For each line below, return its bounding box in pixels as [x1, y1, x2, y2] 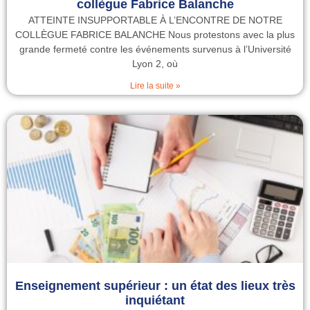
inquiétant [125, 293, 185, 307]
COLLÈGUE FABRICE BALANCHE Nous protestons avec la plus [15, 29, 295, 40]
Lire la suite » [129, 81, 181, 91]
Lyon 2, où [132, 58, 178, 69]
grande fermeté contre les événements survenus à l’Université [19, 44, 291, 55]
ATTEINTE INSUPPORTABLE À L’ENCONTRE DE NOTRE [28, 15, 282, 26]
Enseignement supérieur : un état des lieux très [15, 279, 295, 293]
